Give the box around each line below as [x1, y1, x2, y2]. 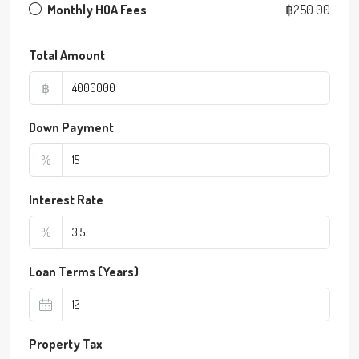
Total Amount [29, 47, 105, 64]
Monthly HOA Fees [47, 2, 147, 18]
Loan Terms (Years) [29, 264, 139, 280]
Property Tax [29, 336, 103, 353]
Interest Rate [29, 192, 103, 208]
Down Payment [29, 119, 114, 136]
